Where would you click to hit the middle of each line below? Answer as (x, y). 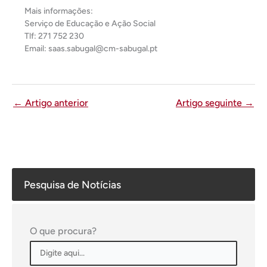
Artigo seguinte (210, 103)
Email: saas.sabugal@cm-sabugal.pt (91, 48)
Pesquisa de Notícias (72, 184)
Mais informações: (59, 11)
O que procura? (63, 231)
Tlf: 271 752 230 (54, 36)
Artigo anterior (55, 103)
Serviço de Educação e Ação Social (90, 23)
